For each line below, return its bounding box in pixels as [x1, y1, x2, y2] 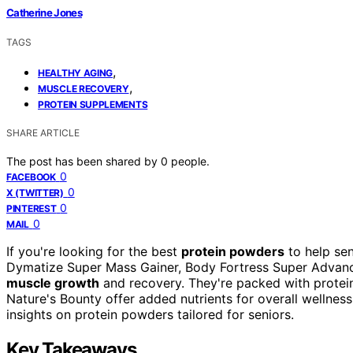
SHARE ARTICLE [6, 126, 80, 139]
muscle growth [6, 274, 99, 291]
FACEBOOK [6, 170, 56, 183]
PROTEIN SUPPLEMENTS [38, 98, 148, 110]
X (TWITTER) [6, 186, 64, 199]
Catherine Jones [6, 6, 83, 19]
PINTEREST [6, 202, 57, 214]
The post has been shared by [6, 154, 161, 168]
